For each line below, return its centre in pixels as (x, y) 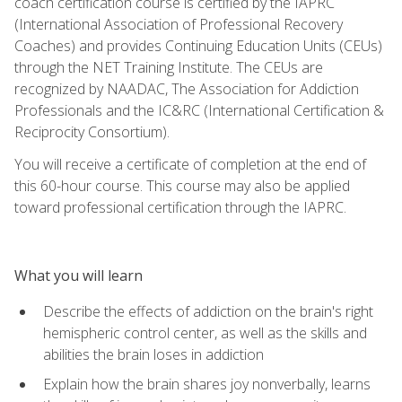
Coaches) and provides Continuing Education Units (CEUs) (198, 45)
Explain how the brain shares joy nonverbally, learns (207, 384)
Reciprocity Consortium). (92, 131)
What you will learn (79, 275)
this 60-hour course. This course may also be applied (182, 185)
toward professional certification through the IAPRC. (180, 207)
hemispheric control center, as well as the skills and (205, 332)
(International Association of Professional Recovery (179, 24)
